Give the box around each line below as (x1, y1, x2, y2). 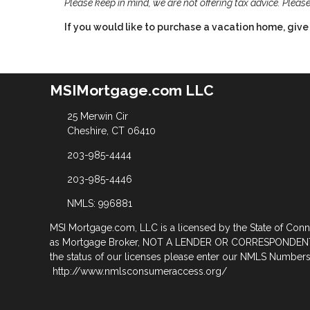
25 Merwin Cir (66, 111, 128, 122)
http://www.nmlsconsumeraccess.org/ (53, 266, 227, 277)
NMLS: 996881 (66, 198, 132, 209)
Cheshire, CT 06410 (66, 125, 156, 136)
